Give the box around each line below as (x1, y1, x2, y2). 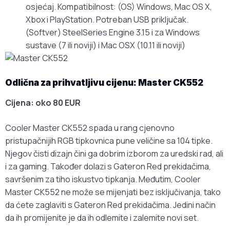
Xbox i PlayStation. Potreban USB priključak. (26, 14, 188, 26)
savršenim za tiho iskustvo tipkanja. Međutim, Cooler (5, 174, 201, 185)
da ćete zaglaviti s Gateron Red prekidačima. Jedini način (5, 199, 216, 211)
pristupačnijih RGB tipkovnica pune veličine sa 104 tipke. (5, 135, 213, 147)
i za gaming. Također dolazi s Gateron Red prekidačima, (5, 161, 211, 172)
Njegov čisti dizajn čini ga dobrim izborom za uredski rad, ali (5, 148, 223, 160)
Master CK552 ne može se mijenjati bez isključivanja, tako (5, 186, 221, 198)
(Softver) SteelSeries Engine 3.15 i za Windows (26, 27, 200, 39)
